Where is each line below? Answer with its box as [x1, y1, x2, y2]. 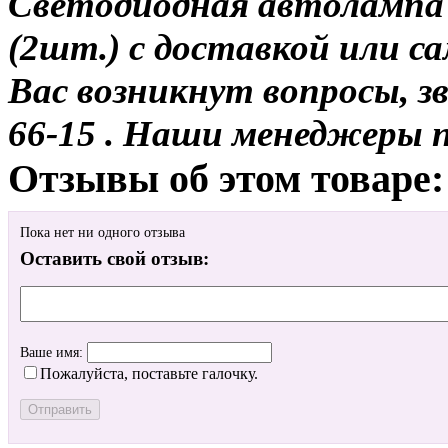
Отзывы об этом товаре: [8, 155, 444, 201]
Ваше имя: [20, 345, 87, 361]
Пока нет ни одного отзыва [20, 225, 185, 241]
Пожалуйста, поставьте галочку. [40, 365, 258, 383]
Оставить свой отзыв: [20, 248, 209, 270]
